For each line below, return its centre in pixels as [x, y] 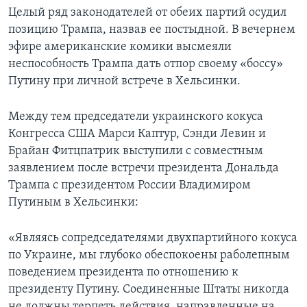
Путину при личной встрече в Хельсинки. [124, 82]
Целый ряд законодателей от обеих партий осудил [147, 13]
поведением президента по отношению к [123, 273]
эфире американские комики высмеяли [120, 47]
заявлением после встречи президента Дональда [144, 169]
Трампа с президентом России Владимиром [130, 186]
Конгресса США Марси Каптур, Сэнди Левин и [137, 134]
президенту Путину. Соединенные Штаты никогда [149, 290]
